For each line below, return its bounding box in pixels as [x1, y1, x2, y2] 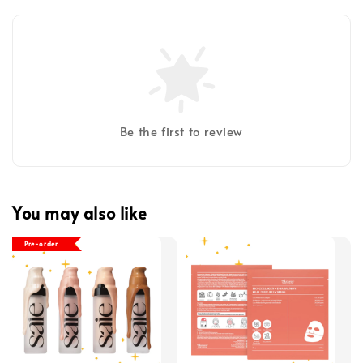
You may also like [12, 201, 147, 224]
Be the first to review [119, 122, 244, 140]
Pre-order [24, 239, 58, 249]
